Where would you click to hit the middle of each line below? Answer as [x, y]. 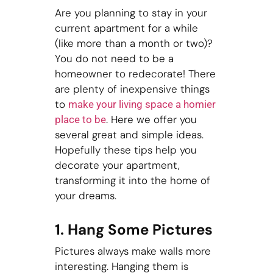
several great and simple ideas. [129, 135]
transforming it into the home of [132, 180]
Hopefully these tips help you [126, 150]
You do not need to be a [114, 58]
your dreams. [85, 196]
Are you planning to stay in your [131, 13]
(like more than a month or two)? [133, 43]
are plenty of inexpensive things [132, 89]
